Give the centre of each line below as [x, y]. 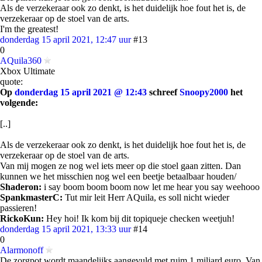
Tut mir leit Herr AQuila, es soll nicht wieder [146, 197]
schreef [163, 92]
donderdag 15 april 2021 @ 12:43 [81, 92]
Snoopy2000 [204, 92]
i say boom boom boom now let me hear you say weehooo [151, 187]
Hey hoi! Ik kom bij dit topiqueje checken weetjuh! [139, 218]
